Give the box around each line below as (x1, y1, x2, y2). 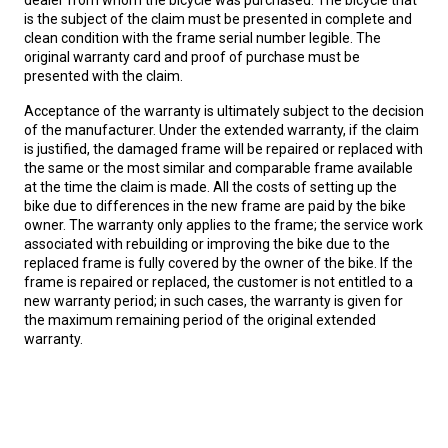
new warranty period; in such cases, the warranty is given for (24, 293, 403, 309)
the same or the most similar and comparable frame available (24, 160, 413, 176)
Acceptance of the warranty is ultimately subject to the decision (24, 103, 424, 119)
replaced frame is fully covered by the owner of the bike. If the (24, 255, 413, 271)
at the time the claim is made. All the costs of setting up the (24, 179, 397, 195)
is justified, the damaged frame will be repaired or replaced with (24, 141, 423, 157)
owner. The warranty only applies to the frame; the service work (24, 217, 423, 233)
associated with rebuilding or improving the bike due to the (24, 236, 390, 252)
